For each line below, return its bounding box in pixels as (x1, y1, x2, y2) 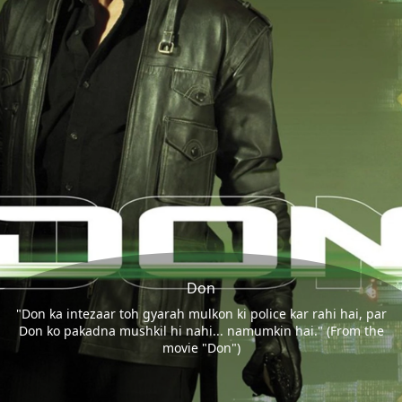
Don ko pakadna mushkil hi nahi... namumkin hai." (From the (18, 322, 384, 340)
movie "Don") (162, 339, 240, 357)
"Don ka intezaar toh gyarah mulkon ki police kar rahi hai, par (15, 305, 387, 323)
